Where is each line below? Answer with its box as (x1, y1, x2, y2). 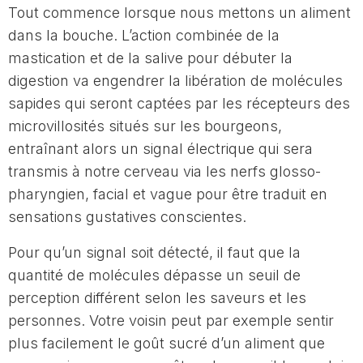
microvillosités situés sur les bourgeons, (8, 117, 282, 135)
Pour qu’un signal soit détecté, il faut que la (8, 243, 301, 261)
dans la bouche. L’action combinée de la (8, 26, 280, 44)
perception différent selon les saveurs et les (8, 288, 306, 306)
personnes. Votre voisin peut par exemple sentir (8, 311, 334, 329)
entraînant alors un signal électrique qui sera (8, 139, 313, 157)
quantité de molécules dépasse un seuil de (8, 266, 301, 284)
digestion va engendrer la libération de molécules (8, 71, 343, 89)
